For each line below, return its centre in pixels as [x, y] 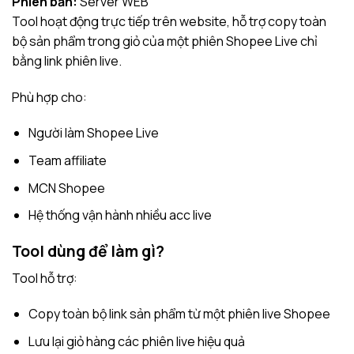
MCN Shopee [66, 188]
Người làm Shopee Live [93, 133]
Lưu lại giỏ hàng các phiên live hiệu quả [136, 341]
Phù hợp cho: [49, 97]
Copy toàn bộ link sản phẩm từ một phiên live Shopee [179, 314]
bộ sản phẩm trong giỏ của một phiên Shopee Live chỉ [165, 41]
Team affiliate [67, 160]
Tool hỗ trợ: [45, 278]
